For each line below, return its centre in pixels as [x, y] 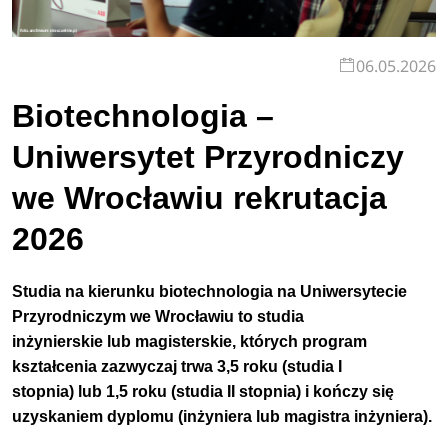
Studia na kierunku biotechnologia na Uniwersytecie [210, 291]
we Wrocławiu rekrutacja [200, 198]
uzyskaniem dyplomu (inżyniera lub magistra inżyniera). [222, 416]
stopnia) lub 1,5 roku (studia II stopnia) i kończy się [203, 391]
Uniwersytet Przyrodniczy [208, 157]
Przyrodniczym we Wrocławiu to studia [158, 316]
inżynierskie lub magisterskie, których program [190, 341]
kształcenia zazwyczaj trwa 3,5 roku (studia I [177, 366]
